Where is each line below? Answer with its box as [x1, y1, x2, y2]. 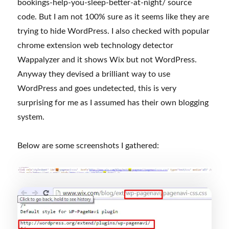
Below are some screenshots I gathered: [17, 142, 159, 150]
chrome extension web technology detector [17, 41, 174, 50]
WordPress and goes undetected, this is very [17, 84, 177, 93]
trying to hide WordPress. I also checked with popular [17, 27, 210, 36]
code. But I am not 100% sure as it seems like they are [17, 13, 210, 21]
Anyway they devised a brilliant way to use [17, 70, 171, 79]
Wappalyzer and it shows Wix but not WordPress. [17, 56, 197, 64]
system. [17, 113, 45, 122]
